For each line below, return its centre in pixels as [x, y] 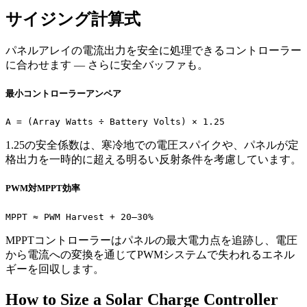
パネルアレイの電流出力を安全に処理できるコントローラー [153, 50]
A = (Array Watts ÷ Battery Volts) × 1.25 [115, 122]
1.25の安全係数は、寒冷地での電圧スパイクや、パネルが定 [152, 145]
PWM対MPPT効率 [43, 188]
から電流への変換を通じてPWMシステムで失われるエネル [150, 254]
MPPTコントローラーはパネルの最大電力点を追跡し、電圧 [151, 240]
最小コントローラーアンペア [63, 94]
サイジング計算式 [73, 20]
